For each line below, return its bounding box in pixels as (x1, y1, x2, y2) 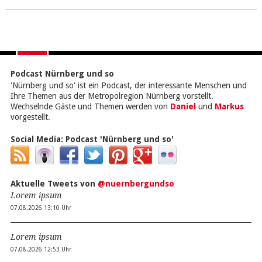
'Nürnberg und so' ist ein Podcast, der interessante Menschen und (10, 80, 247, 90)
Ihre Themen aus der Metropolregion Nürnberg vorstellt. (10, 91, 213, 101)
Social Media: (10, 134, 65, 144)
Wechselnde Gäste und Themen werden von (10, 101, 170, 111)
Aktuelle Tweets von (10, 178, 98, 188)
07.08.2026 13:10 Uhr (10, 204, 71, 211)
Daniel (170, 101, 196, 111)
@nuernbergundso (97, 178, 174, 188)
